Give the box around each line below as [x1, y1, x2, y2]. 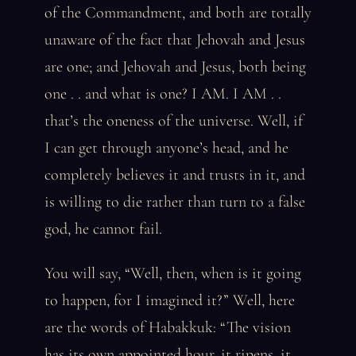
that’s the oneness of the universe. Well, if [44, 111, 303, 130]
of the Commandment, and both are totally [44, 3, 311, 22]
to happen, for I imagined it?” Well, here [44, 291, 295, 310]
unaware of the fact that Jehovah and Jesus [44, 30, 305, 49]
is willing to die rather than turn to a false [44, 192, 305, 211]
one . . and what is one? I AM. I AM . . [44, 84, 281, 103]
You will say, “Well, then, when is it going [44, 264, 301, 283]
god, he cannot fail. [44, 219, 162, 238]
